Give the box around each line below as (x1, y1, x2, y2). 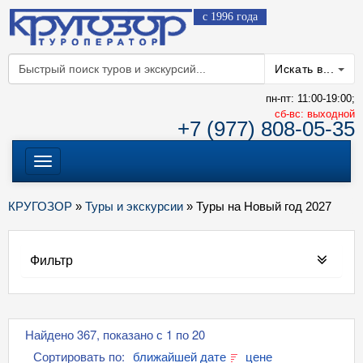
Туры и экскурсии (85, 199, 183, 213)
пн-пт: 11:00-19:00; (266, 92, 355, 105)
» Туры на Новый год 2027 (183, 199, 331, 213)
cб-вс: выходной (275, 108, 355, 120)
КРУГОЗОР (8, 199, 72, 213)
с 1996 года (203, 11, 258, 23)
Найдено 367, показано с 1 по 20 (25, 326, 205, 343)
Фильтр (30, 250, 73, 269)
